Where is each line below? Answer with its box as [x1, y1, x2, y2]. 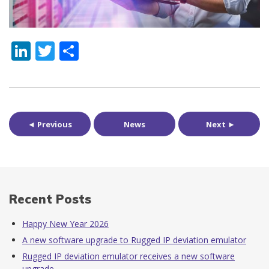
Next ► [206, 118, 235, 130]
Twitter [55, 37, 119, 64]
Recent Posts [9, 191, 91, 207]
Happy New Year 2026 [22, 218, 109, 230]
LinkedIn [31, 37, 108, 64]
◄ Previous [28, 118, 72, 130]
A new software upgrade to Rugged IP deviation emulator [22, 234, 246, 246]
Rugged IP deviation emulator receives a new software [22, 250, 235, 262]
